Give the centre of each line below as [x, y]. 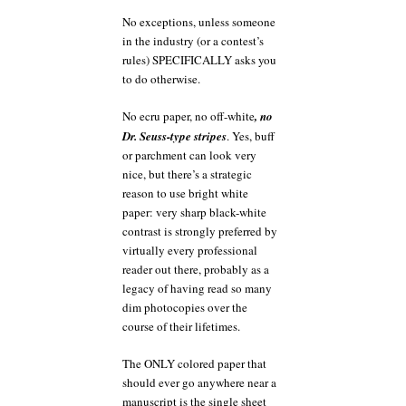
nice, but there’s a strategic [187, 174]
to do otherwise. [161, 78]
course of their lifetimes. [181, 326]
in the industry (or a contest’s [193, 40]
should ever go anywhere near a [199, 382]
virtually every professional [190, 250]
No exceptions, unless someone [199, 21]
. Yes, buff [251, 136]
